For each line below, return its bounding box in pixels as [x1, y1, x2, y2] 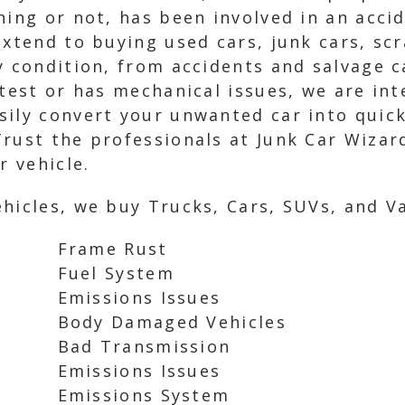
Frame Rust [57, 238, 168, 259]
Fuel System [57, 262, 174, 284]
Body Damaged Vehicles [57, 311, 287, 333]
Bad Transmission [57, 335, 231, 357]
